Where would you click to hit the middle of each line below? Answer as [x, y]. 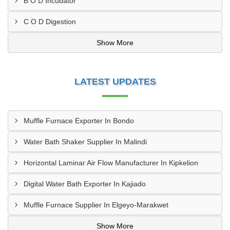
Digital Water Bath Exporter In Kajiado [85, 184]
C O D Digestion [50, 22]
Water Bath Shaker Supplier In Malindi [85, 142]
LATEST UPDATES [115, 82]
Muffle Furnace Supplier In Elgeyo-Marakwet [96, 205]
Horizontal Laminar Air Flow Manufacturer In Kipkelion [111, 163]
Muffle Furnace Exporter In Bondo [79, 121]
